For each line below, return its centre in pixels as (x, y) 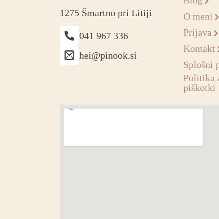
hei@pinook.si (108, 55)
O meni (198, 16)
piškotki (199, 87)
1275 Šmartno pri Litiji (106, 12)
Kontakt (199, 49)
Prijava (197, 33)
